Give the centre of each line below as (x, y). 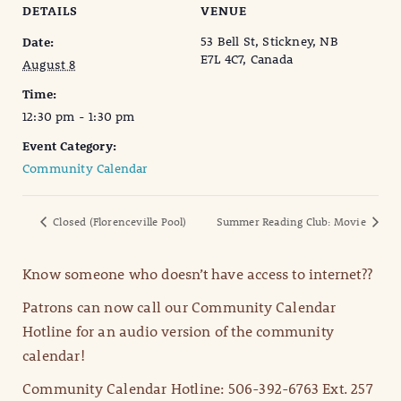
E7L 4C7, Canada (247, 60)
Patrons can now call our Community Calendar (179, 307)
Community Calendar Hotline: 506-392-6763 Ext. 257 (197, 388)
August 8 (49, 65)
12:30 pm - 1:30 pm (79, 117)
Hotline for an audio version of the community (179, 331)
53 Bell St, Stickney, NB (269, 42)
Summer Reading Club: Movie (292, 222)
